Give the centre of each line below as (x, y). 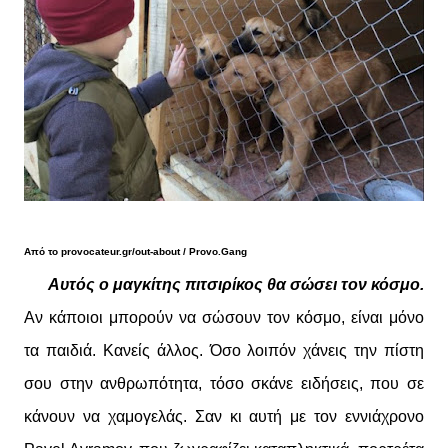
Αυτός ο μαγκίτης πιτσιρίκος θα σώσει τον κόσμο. (236, 284)
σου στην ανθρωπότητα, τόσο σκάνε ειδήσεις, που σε (224, 383)
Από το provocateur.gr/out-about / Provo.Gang (135, 251)
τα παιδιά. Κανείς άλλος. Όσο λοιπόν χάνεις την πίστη (224, 350)
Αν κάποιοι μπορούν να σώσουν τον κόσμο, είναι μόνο (224, 317)
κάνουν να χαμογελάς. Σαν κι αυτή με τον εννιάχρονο (224, 416)
